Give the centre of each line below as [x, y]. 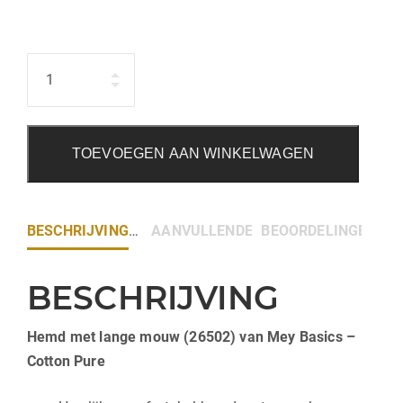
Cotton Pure [66, 361]
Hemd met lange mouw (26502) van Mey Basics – [192, 336]
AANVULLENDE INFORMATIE [247, 230]
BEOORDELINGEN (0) [331, 230]
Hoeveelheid [67, 64]
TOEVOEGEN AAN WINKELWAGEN [193, 153]
